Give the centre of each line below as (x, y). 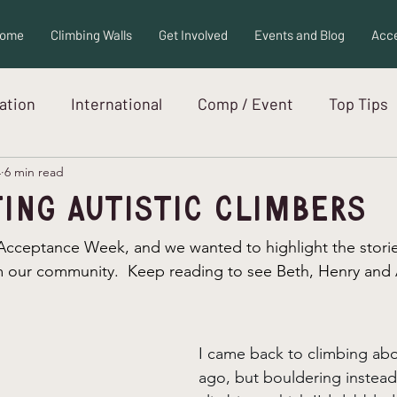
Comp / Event (245, 103)
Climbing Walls (91, 35)
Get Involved (193, 35)
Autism (249, 174)
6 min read (34, 171)
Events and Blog (299, 35)
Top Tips (358, 103)
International (117, 103)
